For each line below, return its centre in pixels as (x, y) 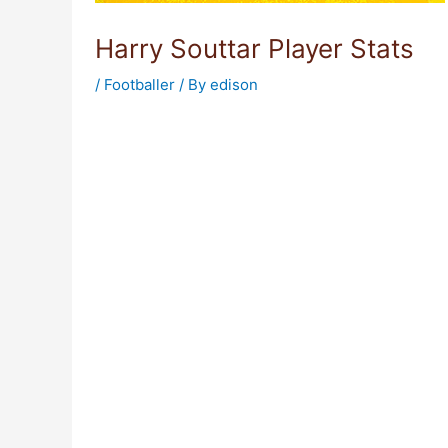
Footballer (139, 84)
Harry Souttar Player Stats (254, 48)
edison (233, 84)
